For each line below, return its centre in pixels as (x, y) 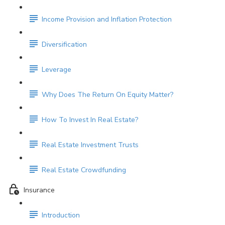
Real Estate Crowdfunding (84, 170)
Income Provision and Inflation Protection (107, 20)
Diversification (64, 45)
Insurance (39, 190)
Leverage (57, 70)
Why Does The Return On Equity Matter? (107, 95)
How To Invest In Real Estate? (90, 120)
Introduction (61, 215)
